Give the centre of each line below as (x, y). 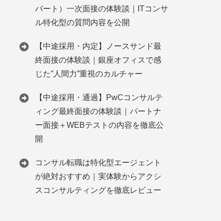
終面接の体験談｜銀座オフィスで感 (98, 60)
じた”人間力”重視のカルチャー (89, 74)
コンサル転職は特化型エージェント (98, 163)
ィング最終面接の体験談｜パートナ (98, 111)
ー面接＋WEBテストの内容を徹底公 (99, 125)
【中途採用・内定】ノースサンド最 (98, 46)
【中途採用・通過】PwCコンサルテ (99, 97)
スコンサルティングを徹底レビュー (98, 190)
